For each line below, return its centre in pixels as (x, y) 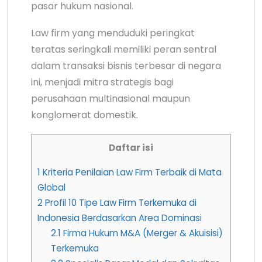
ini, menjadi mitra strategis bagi (102, 82)
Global (51, 187)
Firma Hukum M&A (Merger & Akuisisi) (142, 233)
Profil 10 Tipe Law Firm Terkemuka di (120, 202)
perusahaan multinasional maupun (111, 99)
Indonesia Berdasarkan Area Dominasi (120, 218)
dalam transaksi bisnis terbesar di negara (126, 66)
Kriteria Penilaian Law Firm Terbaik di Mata (131, 172)
